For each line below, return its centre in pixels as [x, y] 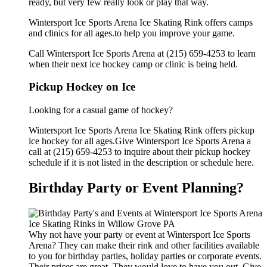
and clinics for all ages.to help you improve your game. [132, 33]
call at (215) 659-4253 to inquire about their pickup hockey [139, 152]
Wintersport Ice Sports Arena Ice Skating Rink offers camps [141, 22]
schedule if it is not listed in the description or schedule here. [141, 163]
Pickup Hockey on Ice [82, 87]
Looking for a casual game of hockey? [101, 110]
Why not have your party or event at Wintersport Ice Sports [139, 235]
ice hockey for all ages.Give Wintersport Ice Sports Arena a [140, 141]
